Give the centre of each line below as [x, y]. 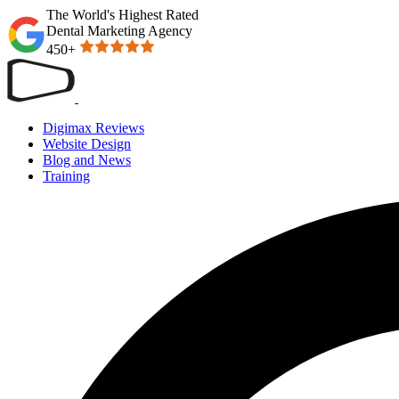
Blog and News [87, 160]
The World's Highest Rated [122, 15]
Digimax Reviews [94, 128]
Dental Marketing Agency [119, 31]
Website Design [87, 144]
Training [66, 176]
